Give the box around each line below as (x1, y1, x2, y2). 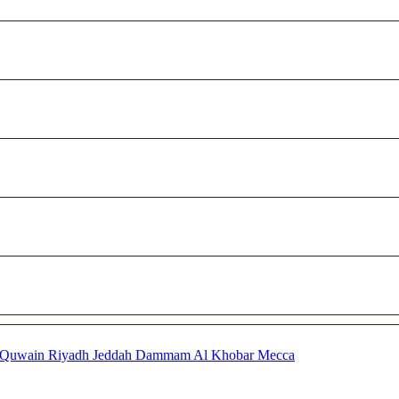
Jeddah (93, 346, 135, 362)
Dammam (135, 346, 193, 362)
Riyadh (48, 346, 93, 362)
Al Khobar (193, 346, 257, 362)
